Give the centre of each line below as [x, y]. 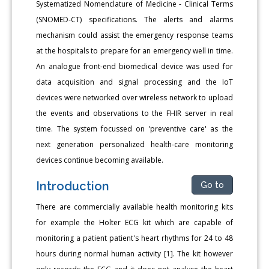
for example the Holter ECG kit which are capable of [134, 222]
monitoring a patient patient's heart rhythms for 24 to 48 [134, 238]
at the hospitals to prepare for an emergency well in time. [134, 50]
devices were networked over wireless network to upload [134, 97]
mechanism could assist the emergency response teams [134, 35]
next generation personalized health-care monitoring [134, 144]
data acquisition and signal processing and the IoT [134, 82]
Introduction [73, 186]
